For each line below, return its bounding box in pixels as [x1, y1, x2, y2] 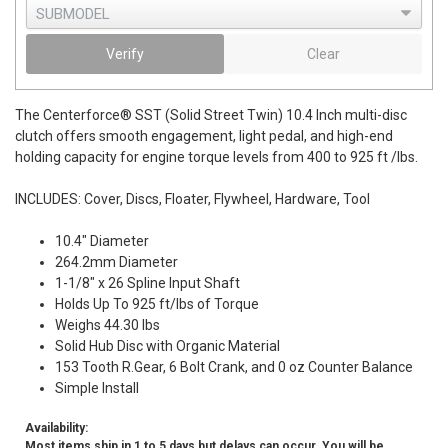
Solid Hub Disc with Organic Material [55, 338, 280, 354]
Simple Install [55, 380, 139, 396]
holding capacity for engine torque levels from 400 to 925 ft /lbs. [15, 149, 418, 165]
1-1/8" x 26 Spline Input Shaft [55, 275, 240, 291]
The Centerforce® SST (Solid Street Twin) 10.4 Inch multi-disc [15, 107, 407, 123]
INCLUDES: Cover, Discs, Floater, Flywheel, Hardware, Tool [15, 191, 370, 207]
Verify [106, 46, 144, 62]
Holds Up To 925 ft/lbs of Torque [55, 296, 259, 312]
